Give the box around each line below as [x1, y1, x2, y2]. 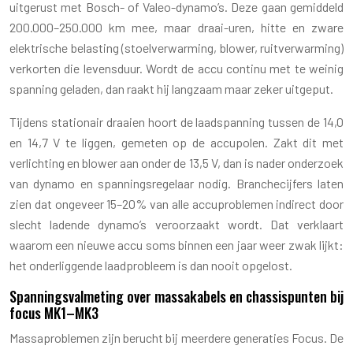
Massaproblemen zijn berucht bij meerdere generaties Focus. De [9, 329, 344, 345]
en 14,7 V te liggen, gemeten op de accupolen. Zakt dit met [9, 134, 344, 150]
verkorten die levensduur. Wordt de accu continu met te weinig [9, 60, 344, 76]
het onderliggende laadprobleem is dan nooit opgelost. [9, 257, 292, 273]
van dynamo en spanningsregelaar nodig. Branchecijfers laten [9, 175, 344, 191]
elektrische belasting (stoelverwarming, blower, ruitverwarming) [9, 39, 344, 55]
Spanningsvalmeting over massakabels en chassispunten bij [9, 285, 344, 307]
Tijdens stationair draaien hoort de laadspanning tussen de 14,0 [9, 113, 344, 129]
